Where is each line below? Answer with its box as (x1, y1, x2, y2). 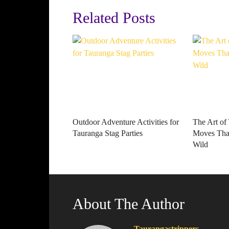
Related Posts (73, 9, 155, 26)
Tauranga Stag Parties (73, 129, 143, 138)
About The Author (73, 195, 185, 212)
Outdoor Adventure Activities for (73, 118, 179, 126)
